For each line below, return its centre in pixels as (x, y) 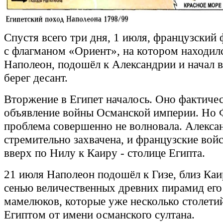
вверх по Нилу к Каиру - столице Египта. (105, 153)
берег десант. (36, 78)
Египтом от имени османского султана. (101, 215)
